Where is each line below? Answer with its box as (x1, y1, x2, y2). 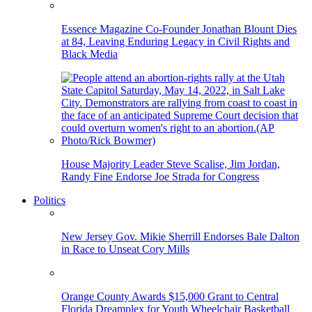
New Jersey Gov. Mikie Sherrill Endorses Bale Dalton (61, 230, 299, 242)
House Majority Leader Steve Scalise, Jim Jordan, (61, 157, 280, 170)
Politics (33, 194, 65, 206)
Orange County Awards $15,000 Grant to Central (61, 290, 279, 302)
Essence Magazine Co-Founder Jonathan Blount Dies (61, 22, 297, 35)
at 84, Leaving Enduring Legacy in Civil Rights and (61, 35, 290, 47)
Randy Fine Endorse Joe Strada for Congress (61, 170, 259, 182)
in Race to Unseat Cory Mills (61, 242, 189, 255)
